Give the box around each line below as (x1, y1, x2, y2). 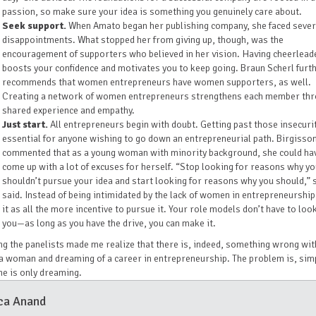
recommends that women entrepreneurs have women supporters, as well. (2, 76, 311, 88)
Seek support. (2, 20, 66, 32)
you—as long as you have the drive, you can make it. (2, 217, 216, 229)
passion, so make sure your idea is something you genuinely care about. (2, 6, 302, 18)
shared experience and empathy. (2, 104, 135, 116)
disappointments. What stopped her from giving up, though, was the (2, 34, 284, 46)
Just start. (2, 119, 48, 130)
